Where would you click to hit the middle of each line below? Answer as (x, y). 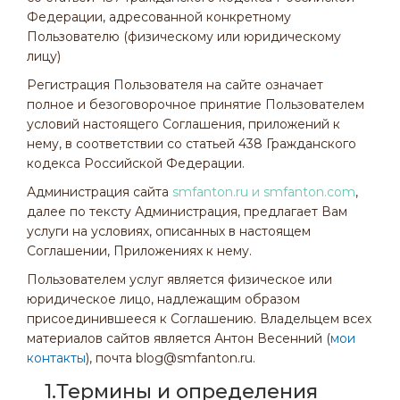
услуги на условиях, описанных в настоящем (169, 231)
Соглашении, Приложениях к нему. (139, 251)
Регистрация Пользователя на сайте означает (175, 85)
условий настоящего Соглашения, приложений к (183, 124)
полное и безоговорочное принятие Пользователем (196, 104)
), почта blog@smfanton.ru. (171, 358)
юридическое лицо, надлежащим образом (163, 299)
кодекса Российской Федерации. (136, 163)
